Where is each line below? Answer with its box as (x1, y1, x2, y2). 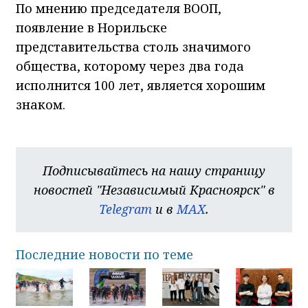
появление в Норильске (16, 19, 167, 36)
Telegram (99, 200, 152, 217)
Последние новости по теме (16, 245, 193, 263)
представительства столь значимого (16, 38, 251, 55)
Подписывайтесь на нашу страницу (43, 162, 265, 179)
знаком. (16, 96, 65, 113)
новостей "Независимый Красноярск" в (33, 181, 275, 198)
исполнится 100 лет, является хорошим (16, 76, 265, 93)
